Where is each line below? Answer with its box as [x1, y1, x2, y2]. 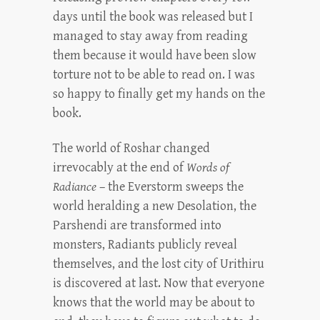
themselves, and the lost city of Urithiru [53, 256, 264, 271]
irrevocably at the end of [53, 160, 186, 175]
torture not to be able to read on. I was [53, 67, 255, 82]
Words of [186, 160, 229, 175]
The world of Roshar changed [53, 141, 210, 156]
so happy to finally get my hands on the [53, 86, 265, 101]
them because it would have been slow [53, 48, 256, 63]
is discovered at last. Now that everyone [53, 276, 264, 291]
